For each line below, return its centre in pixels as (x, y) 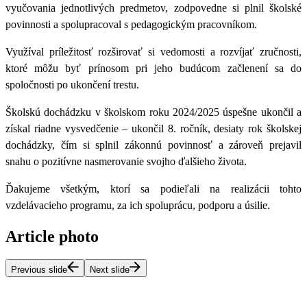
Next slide (110, 270)
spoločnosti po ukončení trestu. (72, 84)
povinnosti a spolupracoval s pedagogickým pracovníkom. (131, 24)
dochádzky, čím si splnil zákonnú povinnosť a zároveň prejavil (153, 145)
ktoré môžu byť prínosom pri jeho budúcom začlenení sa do (153, 68)
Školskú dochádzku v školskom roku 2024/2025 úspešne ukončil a (153, 112)
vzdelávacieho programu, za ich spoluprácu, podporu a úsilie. (138, 205)
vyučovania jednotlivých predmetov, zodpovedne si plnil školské (153, 8)
